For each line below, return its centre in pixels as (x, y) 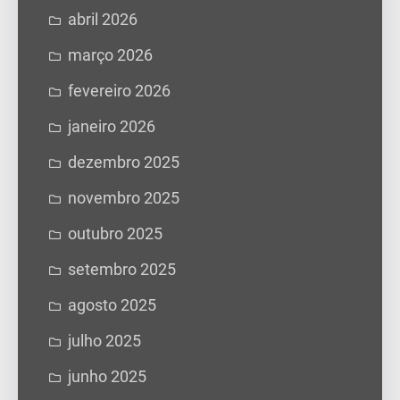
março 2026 (110, 55)
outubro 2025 (115, 233)
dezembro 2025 (124, 162)
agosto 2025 (112, 305)
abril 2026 (103, 19)
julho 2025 (104, 341)
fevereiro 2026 (119, 91)
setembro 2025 (122, 269)
